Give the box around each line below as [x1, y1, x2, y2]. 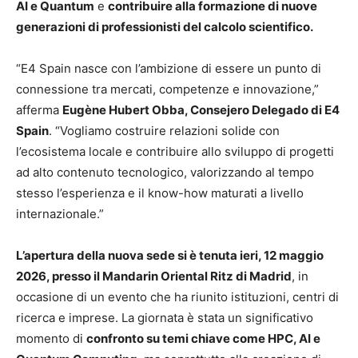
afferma [16, 101, 62, 117]
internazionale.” [16, 205, 104, 221]
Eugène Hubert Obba [62, 101, 185, 117]
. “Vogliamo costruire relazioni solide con [49, 122, 280, 138]
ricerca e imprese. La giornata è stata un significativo [16, 309, 313, 325]
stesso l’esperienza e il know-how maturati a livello [16, 185, 304, 201]
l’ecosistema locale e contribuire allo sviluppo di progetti [16, 143, 334, 159]
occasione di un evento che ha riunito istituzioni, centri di [16, 288, 339, 304]
